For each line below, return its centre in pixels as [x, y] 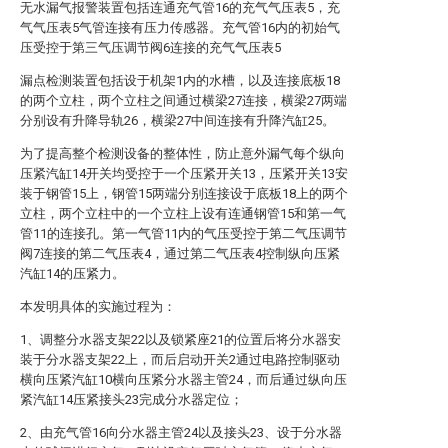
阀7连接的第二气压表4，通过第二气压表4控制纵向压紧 [180, 253]
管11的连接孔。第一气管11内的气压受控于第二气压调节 [183, 233]
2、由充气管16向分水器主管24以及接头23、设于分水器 [181, 432]
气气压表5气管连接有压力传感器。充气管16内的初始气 [180, 27]
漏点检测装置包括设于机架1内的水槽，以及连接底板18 [180, 80]
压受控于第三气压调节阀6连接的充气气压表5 [150, 47]
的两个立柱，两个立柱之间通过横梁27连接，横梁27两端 [183, 100]
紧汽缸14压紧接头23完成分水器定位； [131, 399]
